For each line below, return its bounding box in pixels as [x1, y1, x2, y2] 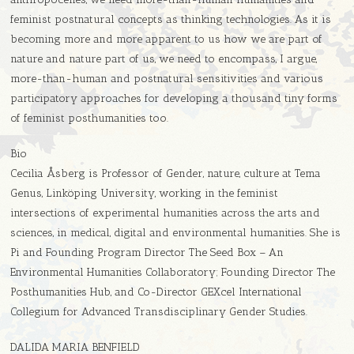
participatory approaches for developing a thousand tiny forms [10, 92, 338, 106]
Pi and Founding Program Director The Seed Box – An [10, 246, 284, 260]
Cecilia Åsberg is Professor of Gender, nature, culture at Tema [10, 167, 322, 181]
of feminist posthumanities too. [10, 111, 169, 126]
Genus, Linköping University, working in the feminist [10, 186, 279, 201]
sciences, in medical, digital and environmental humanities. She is [10, 226, 341, 240]
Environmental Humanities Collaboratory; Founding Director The [10, 265, 336, 280]
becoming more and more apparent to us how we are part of [10, 32, 323, 47]
